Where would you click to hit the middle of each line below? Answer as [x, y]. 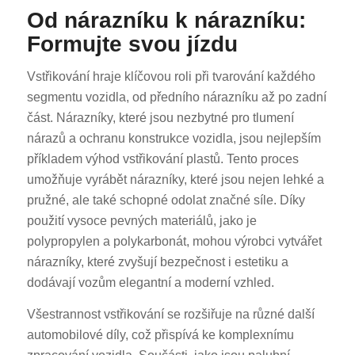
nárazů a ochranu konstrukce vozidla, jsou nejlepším [174, 139]
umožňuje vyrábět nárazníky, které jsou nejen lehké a [175, 180]
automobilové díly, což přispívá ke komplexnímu [160, 334]
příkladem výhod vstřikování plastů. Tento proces [162, 159]
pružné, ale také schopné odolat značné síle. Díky [166, 200]
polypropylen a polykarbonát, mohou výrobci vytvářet [174, 242]
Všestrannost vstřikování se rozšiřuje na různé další [170, 314]
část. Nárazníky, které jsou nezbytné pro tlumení [160, 118]
